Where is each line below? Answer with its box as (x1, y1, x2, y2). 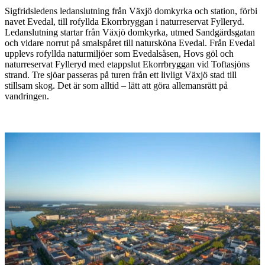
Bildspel (4, 122, 53, 138)
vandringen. (5, 91, 49, 101)
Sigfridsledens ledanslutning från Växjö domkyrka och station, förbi (5, 5, 257, 16)
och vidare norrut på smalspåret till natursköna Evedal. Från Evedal (5, 37, 255, 48)
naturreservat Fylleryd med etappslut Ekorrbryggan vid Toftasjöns (5, 59, 250, 69)
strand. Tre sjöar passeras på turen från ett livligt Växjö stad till (5, 69, 237, 80)
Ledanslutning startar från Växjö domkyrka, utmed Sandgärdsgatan (5, 27, 255, 37)
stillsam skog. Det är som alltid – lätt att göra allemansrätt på (5, 80, 228, 91)
